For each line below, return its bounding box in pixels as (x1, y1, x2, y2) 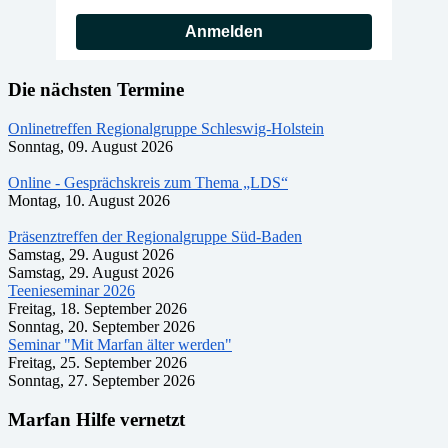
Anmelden (185, 23, 263, 41)
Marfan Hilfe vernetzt (8, 408, 185, 430)
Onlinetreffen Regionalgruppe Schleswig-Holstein (8, 119, 324, 137)
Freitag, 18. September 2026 (8, 299, 187, 317)
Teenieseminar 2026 (8, 281, 135, 299)
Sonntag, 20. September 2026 (8, 317, 195, 335)
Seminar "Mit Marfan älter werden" (8, 335, 232, 353)
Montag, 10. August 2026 (8, 191, 170, 209)
